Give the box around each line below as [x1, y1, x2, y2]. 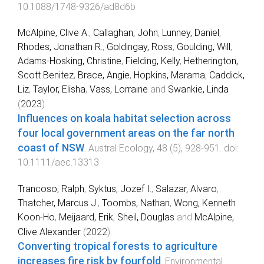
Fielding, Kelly [126, 55, 180, 67]
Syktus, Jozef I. [88, 183, 151, 195]
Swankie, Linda [168, 84, 229, 95]
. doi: [220, 143, 239, 154]
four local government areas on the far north [18, 127, 235, 140]
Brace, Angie [78, 70, 130, 81]
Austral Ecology [88, 143, 153, 154]
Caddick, [209, 70, 245, 81]
